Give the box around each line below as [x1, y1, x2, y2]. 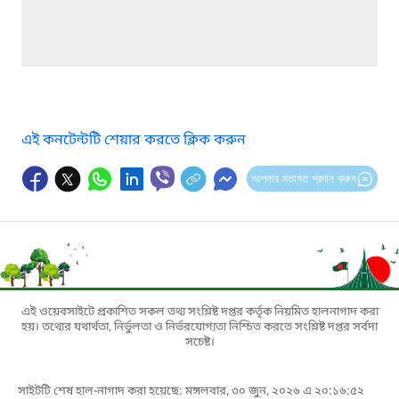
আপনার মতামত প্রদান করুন [250, 171, 356, 185]
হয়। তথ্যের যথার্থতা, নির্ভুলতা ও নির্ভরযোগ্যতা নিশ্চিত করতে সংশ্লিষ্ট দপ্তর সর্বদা [21, 319, 378, 335]
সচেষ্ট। [184, 334, 215, 350]
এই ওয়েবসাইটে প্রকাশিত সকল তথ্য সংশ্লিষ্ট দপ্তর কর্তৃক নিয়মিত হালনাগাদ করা [20, 304, 379, 320]
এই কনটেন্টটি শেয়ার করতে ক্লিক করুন [21, 130, 246, 151]
